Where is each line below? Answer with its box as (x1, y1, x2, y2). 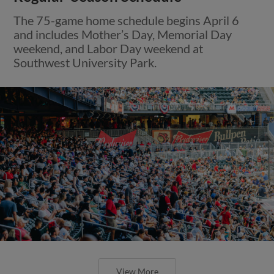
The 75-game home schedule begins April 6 (13, 12, 240, 28)
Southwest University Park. (13, 54, 157, 70)
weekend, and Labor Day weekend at (13, 40, 204, 56)
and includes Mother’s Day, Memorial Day (13, 26, 232, 42)
